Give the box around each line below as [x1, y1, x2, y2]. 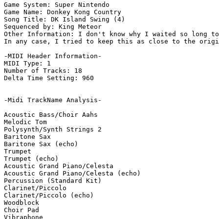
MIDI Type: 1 [4, 60, 51, 67]
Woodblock [4, 199, 39, 207]
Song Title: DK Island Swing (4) [4, 16, 125, 23]
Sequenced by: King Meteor [4, 23, 102, 31]
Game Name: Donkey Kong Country [4, 8, 121, 16]
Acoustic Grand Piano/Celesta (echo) [4, 170, 141, 177]
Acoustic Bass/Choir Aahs [4, 111, 98, 119]
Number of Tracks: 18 [4, 67, 82, 75]
